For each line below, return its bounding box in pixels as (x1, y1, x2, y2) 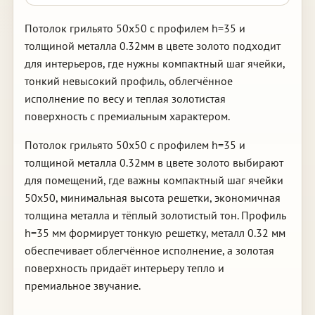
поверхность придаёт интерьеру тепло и (24, 261, 224, 275)
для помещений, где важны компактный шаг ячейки (24, 173, 283, 187)
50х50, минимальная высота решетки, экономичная (24, 191, 281, 205)
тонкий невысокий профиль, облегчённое (24, 74, 233, 88)
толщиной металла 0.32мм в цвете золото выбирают (24, 155, 283, 169)
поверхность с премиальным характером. (24, 109, 230, 123)
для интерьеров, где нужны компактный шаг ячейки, (24, 56, 285, 70)
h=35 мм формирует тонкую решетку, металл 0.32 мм (24, 226, 285, 240)
